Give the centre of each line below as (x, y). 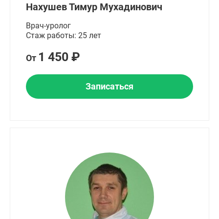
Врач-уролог (48, 26)
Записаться (109, 86)
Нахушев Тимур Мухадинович (94, 7)
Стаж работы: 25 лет (64, 35)
